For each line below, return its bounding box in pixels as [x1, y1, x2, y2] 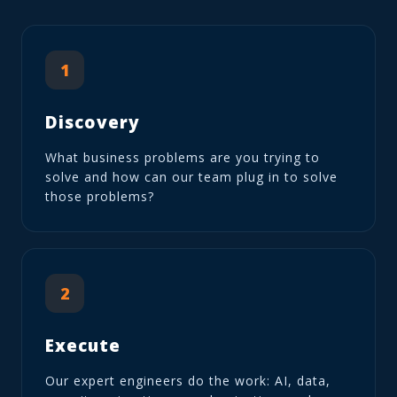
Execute [45, 333, 121, 357]
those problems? [45, 187, 154, 205]
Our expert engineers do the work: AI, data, [45, 371, 331, 389]
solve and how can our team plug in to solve [45, 167, 338, 185]
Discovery [45, 110, 140, 134]
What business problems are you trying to [45, 148, 320, 166]
